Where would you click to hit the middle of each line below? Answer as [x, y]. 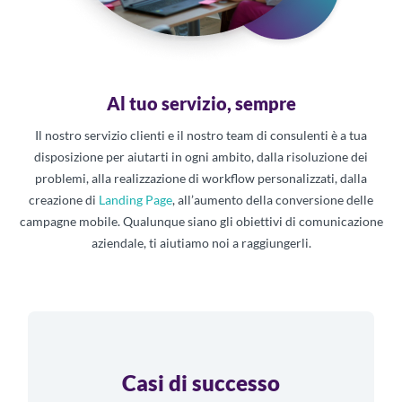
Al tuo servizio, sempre [201, 103]
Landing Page [135, 199]
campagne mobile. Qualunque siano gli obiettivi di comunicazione [201, 221]
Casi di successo [201, 382]
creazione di [64, 199]
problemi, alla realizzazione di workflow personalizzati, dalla [201, 178]
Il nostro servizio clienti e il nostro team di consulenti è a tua [201, 135]
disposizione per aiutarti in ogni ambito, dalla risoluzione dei [201, 156]
